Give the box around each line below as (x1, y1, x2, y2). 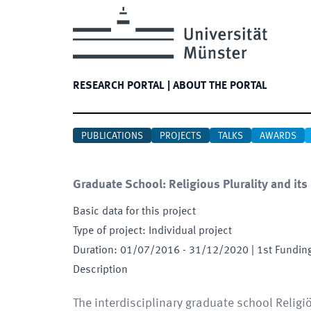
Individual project (149, 226, 232, 237)
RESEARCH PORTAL (73, 81, 165, 92)
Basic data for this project (73, 206, 196, 217)
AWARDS (260, 131, 296, 141)
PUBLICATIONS (81, 131, 143, 141)
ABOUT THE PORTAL (173, 81, 267, 92)
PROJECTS (160, 131, 201, 141)
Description (73, 264, 128, 276)
